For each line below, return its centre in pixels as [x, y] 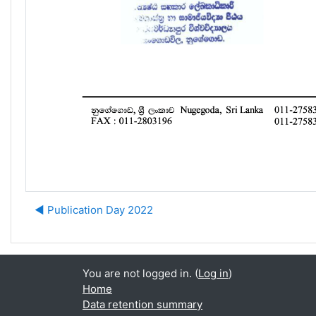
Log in [213, 273]
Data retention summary [142, 304]
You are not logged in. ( [140, 273]
